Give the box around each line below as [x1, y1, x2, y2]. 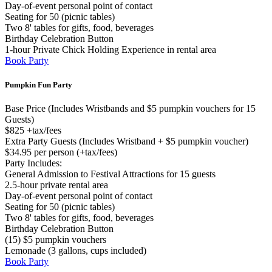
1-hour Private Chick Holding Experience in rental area [5, 44, 216, 55]
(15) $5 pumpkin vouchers [5, 234, 106, 245]
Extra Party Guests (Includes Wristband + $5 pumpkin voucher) [5, 135, 248, 146]
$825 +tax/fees [5, 124, 61, 135]
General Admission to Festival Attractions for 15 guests [5, 168, 216, 179]
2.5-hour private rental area [5, 179, 108, 190]
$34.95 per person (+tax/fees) [5, 146, 117, 157]
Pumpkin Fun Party [5, 80, 72, 89]
